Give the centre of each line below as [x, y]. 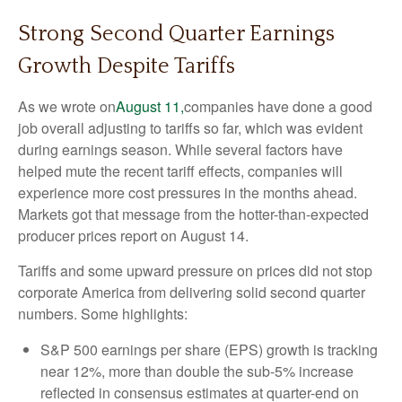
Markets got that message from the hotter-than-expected [193, 214]
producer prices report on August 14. [133, 236]
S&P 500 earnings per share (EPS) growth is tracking [209, 350]
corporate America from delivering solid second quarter [192, 292]
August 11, [150, 106]
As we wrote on [67, 106]
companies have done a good [278, 106]
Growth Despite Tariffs [127, 66]
